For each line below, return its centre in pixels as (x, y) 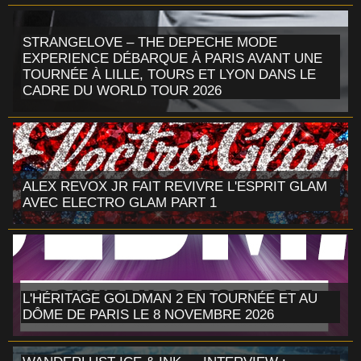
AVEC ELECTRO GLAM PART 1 (120, 202)
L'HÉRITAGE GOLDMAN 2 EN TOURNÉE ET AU (170, 298)
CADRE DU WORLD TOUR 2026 (122, 90)
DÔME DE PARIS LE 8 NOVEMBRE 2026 (148, 314)
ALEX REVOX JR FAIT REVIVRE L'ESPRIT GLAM (175, 186)
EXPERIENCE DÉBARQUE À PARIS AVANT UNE (172, 58)
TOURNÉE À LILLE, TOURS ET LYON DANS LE (169, 74)
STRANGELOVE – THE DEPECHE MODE (150, 42)
